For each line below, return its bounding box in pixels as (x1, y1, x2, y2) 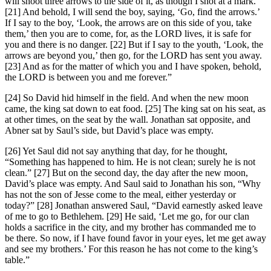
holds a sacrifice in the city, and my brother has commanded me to (5, 222, 256, 233)
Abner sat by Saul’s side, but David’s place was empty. (5, 125, 214, 136)
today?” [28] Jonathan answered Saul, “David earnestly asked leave (5, 200, 263, 211)
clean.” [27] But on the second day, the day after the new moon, (5, 168, 248, 178)
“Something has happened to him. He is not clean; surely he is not (5, 157, 255, 168)
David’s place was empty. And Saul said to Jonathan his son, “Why (5, 178, 261, 189)
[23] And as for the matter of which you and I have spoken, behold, (5, 61, 261, 72)
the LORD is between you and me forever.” (5, 72, 172, 83)
